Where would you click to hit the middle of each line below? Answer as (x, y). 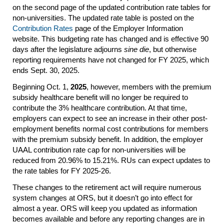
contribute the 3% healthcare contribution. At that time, (100, 107)
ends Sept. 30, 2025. (46, 70)
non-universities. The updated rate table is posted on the (103, 17)
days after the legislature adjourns (68, 49)
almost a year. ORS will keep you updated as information (105, 208)
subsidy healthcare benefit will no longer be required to (100, 97)
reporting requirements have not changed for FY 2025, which (111, 59)
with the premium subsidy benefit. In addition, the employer (108, 139)
